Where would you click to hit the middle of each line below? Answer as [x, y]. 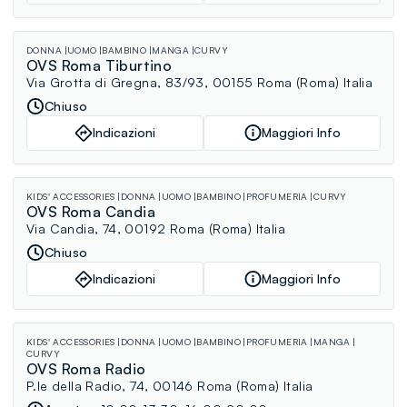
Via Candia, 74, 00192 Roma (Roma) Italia [156, 228]
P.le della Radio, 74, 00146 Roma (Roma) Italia [170, 386]
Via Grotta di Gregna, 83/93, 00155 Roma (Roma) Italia [200, 82]
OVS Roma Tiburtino [99, 65]
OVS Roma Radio [86, 369]
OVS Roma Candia [91, 211]
